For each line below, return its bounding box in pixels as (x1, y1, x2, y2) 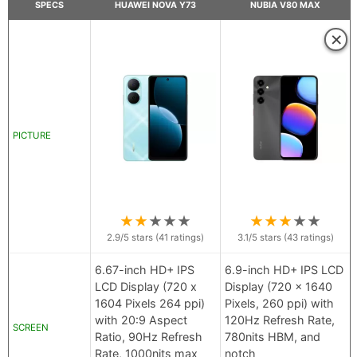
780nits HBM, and (225, 330, 320, 344)
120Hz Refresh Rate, (225, 313, 335, 328)
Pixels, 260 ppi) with (225, 296, 334, 311)
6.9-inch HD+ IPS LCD (225, 263, 343, 277)
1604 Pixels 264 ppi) (95, 296, 205, 311)
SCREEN (13, 322, 49, 334)
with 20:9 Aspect (95, 313, 187, 328)
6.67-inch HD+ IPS (95, 263, 194, 277)
